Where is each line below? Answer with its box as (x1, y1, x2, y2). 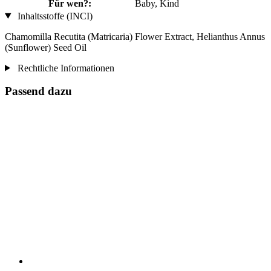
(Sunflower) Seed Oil (5, 42, 87, 53)
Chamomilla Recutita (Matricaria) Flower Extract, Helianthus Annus (5, 31, 265, 42)
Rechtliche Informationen (15, 62, 114, 73)
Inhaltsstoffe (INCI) (15, 10, 93, 21)
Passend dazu (5, 85, 72, 98)
